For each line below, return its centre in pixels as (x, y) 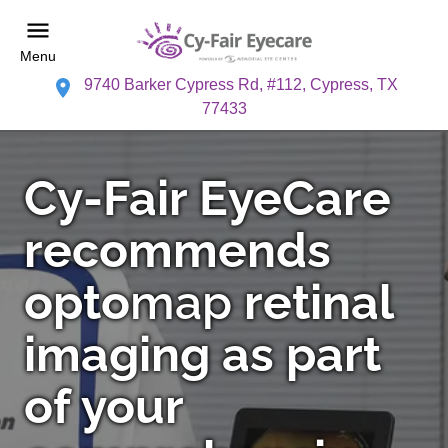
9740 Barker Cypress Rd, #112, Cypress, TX (240, 84)
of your (103, 405)
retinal (312, 301)
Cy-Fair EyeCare (207, 197)
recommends (177, 249)
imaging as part (202, 353)
